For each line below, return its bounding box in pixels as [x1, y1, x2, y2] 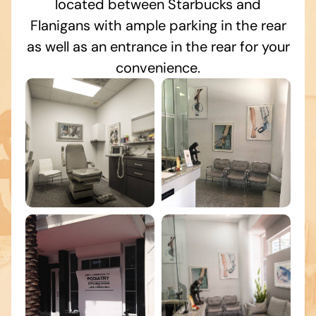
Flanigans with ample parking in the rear [30, 16, 286, 35]
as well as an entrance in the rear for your [26, 37, 290, 56]
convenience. [116, 59, 200, 78]
